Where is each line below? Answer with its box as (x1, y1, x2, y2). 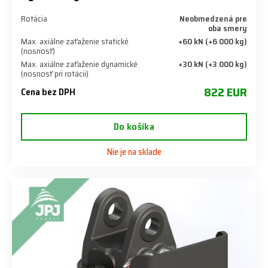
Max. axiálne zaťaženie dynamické (21, 57, 138, 71)
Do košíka (114, 119, 154, 135)
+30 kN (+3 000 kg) (178, 57, 247, 71)
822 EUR (204, 83, 247, 102)
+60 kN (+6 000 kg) (178, 35, 247, 48)
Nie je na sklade (106, 145, 162, 160)
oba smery (208, 22, 247, 35)
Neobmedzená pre (179, 12, 247, 26)
